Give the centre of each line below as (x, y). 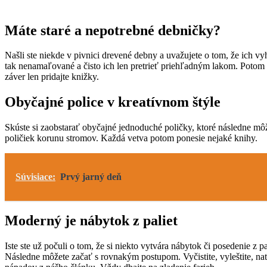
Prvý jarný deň (91, 177)
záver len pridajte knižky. (52, 77)
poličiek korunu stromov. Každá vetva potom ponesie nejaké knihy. (131, 138)
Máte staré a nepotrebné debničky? (113, 30)
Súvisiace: (35, 177)
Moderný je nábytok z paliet (91, 221)
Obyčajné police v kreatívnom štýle (113, 102)
